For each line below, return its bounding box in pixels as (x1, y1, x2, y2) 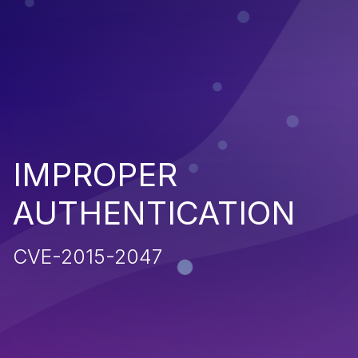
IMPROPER (13, 154, 177, 194)
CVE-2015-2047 (13, 244, 162, 268)
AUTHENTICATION (13, 193, 296, 233)
